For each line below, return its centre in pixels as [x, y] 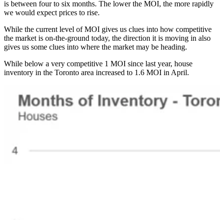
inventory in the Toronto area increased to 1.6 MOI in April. [96, 72]
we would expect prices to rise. [54, 12]
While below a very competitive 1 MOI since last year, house [98, 63]
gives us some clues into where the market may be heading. [96, 47]
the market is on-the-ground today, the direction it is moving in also [107, 38]
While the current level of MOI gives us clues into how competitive [108, 29]
